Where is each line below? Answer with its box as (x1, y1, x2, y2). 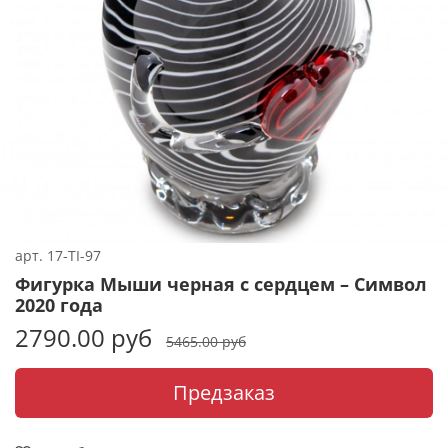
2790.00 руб (15, 320, 152, 354)
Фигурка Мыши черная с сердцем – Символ (15, 271, 427, 296)
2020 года (15, 292, 103, 317)
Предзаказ (173, 378, 275, 406)
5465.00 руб (166, 331, 246, 351)
